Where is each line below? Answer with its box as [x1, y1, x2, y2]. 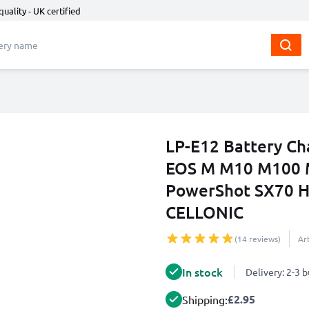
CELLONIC [166, 201, 243, 223]
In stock [182, 264, 223, 279]
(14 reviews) [235, 233, 281, 244]
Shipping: [182, 292, 228, 306]
